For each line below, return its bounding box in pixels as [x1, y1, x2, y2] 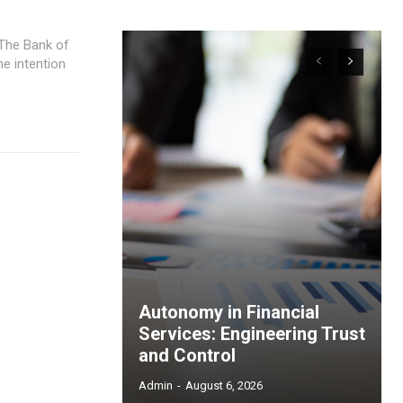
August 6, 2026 [185, 379, 263, 393]
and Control [139, 345, 236, 367]
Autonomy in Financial [139, 301, 319, 324]
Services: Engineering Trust [139, 323, 365, 345]
